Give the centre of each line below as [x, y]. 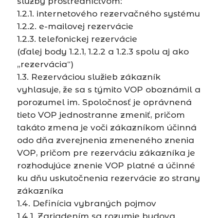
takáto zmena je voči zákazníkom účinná [107, 127]
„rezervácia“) [45, 64]
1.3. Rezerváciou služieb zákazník [89, 77]
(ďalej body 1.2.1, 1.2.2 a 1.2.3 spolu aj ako [103, 51]
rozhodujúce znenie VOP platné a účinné [106, 165]
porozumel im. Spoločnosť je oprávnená [104, 102]
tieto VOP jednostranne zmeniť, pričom [101, 115]
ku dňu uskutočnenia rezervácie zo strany [109, 178]
